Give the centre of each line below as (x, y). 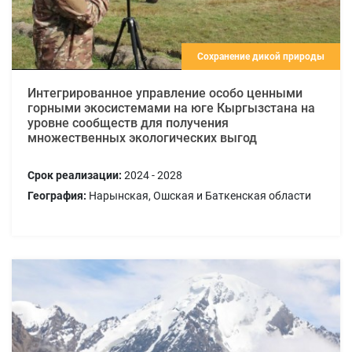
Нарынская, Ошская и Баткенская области (199, 195)
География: (57, 195)
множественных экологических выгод (142, 137)
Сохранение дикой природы (261, 56)
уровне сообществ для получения (128, 123)
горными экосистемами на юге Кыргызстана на (171, 108)
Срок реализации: (75, 175)
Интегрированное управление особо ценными (165, 93)
